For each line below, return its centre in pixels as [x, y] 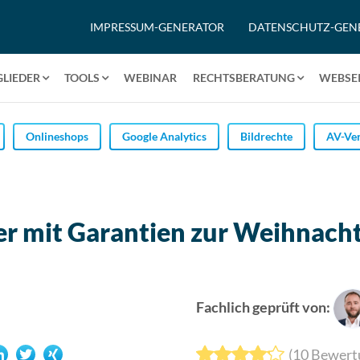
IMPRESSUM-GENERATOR [157, 27]
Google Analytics [164, 136]
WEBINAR [150, 78]
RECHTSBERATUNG [244, 78]
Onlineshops [57, 136]
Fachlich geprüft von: [263, 307]
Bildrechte [266, 136]
